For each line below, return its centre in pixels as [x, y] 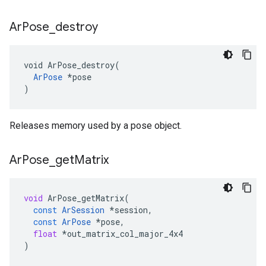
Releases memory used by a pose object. [96, 126]
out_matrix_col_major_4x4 [125, 234]
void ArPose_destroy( [72, 65]
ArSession [83, 210]
